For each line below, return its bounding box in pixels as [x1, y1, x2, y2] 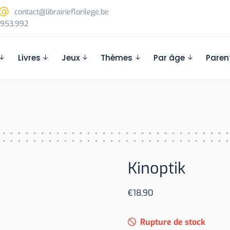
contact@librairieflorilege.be [12, 7, 109, 17]
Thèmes [101, 52, 133, 63]
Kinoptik [128, 158, 185, 179]
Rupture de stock [140, 217, 205, 227]
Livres [17, 52, 41, 63]
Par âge [154, 52, 185, 63]
